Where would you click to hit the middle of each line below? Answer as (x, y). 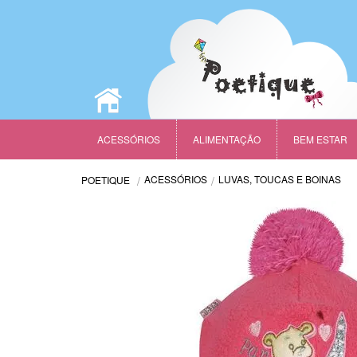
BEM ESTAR (320, 139)
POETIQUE (106, 179)
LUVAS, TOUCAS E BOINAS (280, 179)
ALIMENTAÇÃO (227, 139)
